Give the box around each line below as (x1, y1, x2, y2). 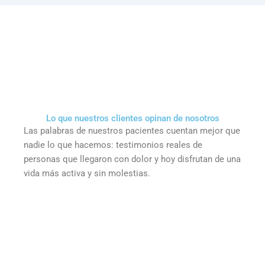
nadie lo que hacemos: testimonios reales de (24, 139, 203, 150)
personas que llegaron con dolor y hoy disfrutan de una (24, 153, 241, 164)
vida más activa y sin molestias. (24, 167, 151, 179)
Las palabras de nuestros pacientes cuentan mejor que (24, 125, 241, 136)
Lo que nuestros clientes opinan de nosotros (46, 112, 219, 124)
